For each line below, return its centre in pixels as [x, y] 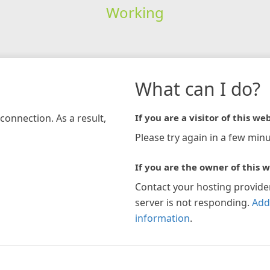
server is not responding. [192, 202]
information [162, 218]
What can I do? [198, 89]
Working [135, 12]
